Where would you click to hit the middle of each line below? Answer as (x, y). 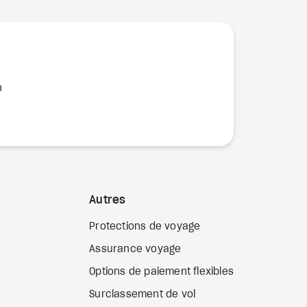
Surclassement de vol (143, 295)
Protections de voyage (145, 227)
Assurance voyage (135, 249)
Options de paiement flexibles (161, 272)
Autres (108, 200)
